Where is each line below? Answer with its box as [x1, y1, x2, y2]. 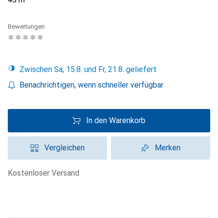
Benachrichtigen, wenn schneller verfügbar [19, 80, 163, 90]
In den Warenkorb [86, 116, 145, 125]
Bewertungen [8, 23, 45, 30]
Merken [154, 143, 181, 152]
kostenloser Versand [13, 168, 79, 178]
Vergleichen [44, 143, 85, 152]
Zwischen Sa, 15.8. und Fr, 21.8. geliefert [24, 65, 157, 74]
